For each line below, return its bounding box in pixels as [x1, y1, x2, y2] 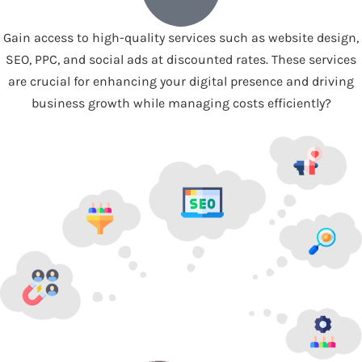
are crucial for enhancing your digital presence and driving [8, 74, 354, 90]
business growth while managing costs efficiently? [31, 95, 331, 112]
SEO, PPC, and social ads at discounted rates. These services [6, 52, 356, 68]
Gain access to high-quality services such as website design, [3, 30, 359, 46]
